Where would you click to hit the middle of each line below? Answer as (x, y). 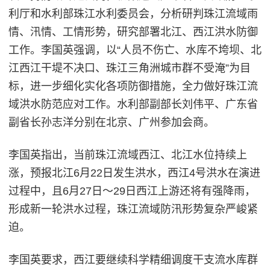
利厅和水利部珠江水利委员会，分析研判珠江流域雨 (133, 14)
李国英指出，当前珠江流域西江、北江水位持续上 (128, 155)
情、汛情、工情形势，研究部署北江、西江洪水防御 (133, 32)
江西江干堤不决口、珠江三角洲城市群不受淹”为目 (130, 68)
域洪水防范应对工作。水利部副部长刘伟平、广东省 (133, 105)
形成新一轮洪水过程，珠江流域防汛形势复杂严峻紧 (133, 209)
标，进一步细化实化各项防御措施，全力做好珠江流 (133, 86)
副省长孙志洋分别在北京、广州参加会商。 (111, 123)
